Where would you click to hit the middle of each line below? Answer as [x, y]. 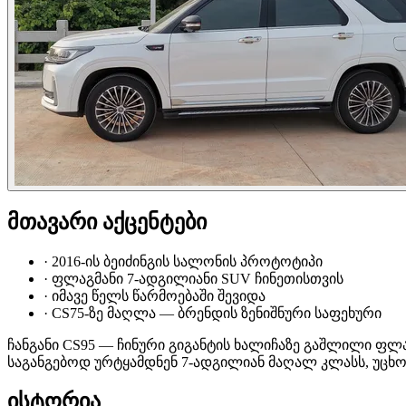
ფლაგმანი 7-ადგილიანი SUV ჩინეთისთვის [198, 278]
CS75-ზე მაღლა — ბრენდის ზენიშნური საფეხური [217, 313]
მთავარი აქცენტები [107, 222]
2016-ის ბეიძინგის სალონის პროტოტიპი [187, 261]
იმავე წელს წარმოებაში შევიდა [159, 295]
